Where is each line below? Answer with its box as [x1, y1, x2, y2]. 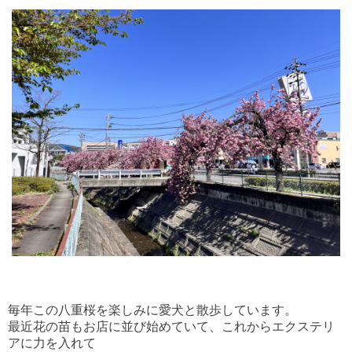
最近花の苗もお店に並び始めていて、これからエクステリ [8, 319, 335, 333]
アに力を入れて [8, 335, 96, 350]
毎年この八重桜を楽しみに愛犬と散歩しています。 [8, 302, 297, 317]
